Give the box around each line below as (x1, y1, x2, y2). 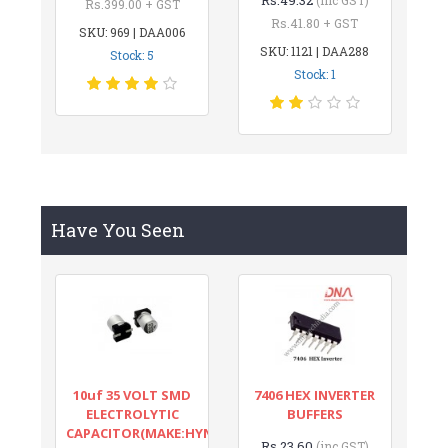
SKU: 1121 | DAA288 (260, 42, 370, 59)
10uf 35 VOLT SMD (73, 385, 192, 404)
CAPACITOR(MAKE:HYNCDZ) (66, 423, 245, 442)
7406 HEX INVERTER (254, 385, 376, 404)
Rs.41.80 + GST (271, 14, 359, 31)
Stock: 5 (110, 46, 155, 63)
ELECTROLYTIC (85, 404, 179, 423)
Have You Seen (51, 217, 186, 242)
